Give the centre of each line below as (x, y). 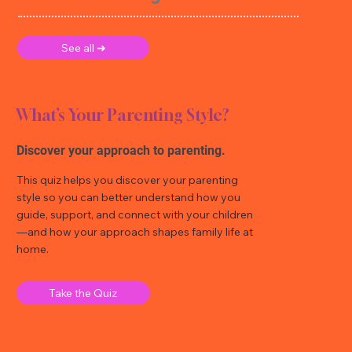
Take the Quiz (83, 293)
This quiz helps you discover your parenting (128, 180)
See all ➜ (83, 48)
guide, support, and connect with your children (135, 214)
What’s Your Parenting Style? (123, 115)
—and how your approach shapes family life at (135, 231)
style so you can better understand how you (129, 197)
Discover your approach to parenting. (121, 150)
